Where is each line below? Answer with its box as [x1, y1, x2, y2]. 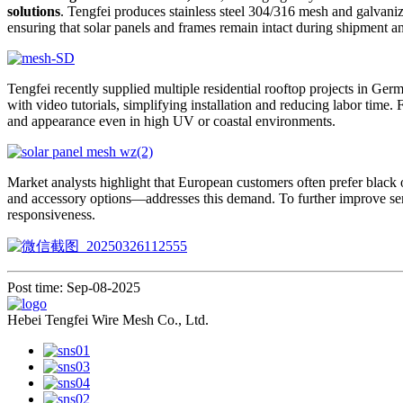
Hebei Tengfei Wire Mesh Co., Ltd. [7, 311, 209, 327]
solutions [7, 3, 60, 19]
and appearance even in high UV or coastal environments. [7, 112, 336, 129]
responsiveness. [7, 206, 95, 222]
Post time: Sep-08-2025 [7, 279, 140, 295]
